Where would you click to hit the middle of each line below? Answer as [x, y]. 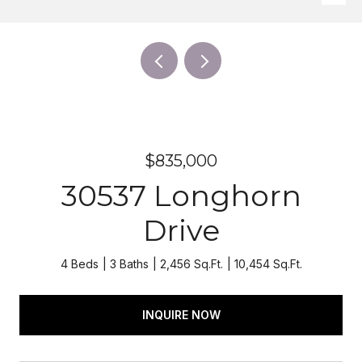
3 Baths [129, 264]
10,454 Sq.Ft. [268, 264]
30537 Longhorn [181, 196]
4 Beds [79, 264]
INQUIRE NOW [181, 314]
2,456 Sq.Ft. [191, 264]
